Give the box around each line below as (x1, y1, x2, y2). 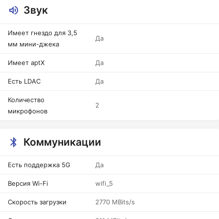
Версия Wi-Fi (8, 179, 48, 187)
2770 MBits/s (95, 198, 135, 206)
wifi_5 (95, 179, 113, 187)
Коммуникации (23, 136, 101, 148)
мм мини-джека (8, 40, 59, 48)
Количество (8, 96, 44, 104)
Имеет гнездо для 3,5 (8, 29, 77, 37)
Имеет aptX (8, 59, 44, 66)
